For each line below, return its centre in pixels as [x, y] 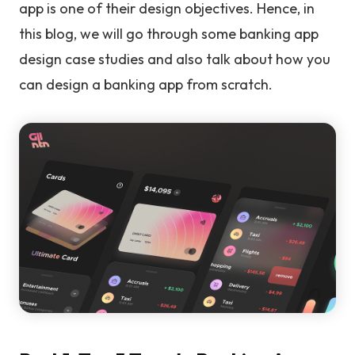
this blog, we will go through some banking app [169, 34]
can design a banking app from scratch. [146, 84]
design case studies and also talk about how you [175, 59]
